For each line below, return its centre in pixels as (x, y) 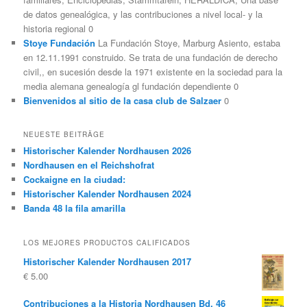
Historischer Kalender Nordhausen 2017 (108, 261)
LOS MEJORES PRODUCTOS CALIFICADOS (107, 242)
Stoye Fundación (60, 42)
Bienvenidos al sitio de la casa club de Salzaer (123, 100)
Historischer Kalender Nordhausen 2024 (108, 194)
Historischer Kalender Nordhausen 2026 (108, 151)
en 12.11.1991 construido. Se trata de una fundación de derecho (151, 57)
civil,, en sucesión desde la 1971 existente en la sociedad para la (153, 71)
